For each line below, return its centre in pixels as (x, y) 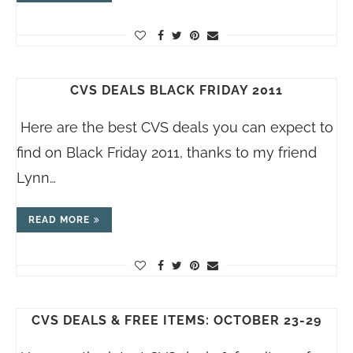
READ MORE (59, 220)
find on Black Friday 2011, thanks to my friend (167, 152)
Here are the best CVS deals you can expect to (175, 127)
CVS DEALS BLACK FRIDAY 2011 (176, 90)
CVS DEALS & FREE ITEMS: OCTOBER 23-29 (176, 320)
